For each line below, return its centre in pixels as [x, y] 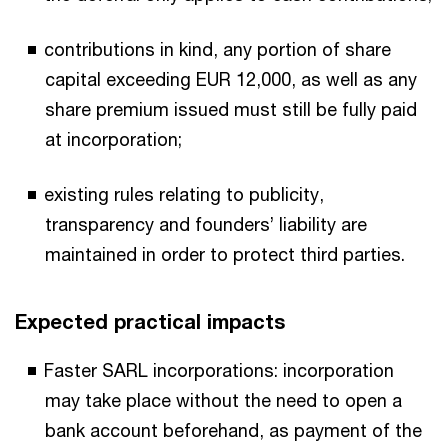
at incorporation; [113, 139]
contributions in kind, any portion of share [217, 49]
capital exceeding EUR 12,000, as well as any [231, 79]
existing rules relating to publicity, [184, 194]
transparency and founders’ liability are [206, 224]
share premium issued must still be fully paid [231, 109]
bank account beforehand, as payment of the [233, 430]
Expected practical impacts [150, 321]
